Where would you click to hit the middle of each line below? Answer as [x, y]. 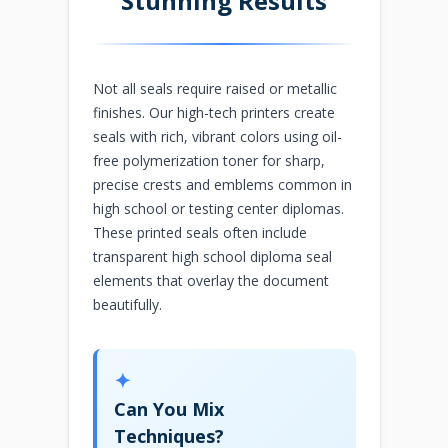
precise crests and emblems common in [222, 184]
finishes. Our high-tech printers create [213, 112]
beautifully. [127, 304]
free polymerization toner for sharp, [208, 160]
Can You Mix [169, 409]
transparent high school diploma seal [212, 256]
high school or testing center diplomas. [218, 208]
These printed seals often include [199, 232]
